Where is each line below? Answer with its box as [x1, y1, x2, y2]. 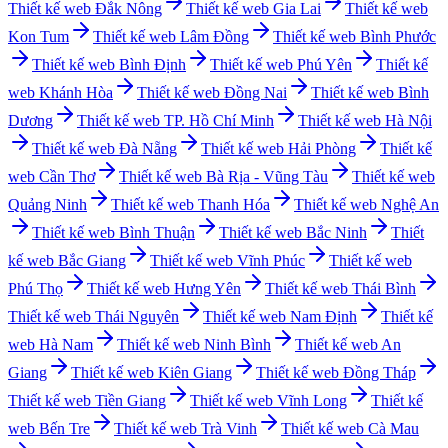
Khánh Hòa [39, 84, 113, 102]
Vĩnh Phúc [237, 252, 305, 270]
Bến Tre [39, 420, 90, 438]
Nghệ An [381, 196, 439, 214]
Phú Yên [297, 56, 352, 74]
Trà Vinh [201, 420, 257, 438]
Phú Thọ [8, 280, 63, 298]
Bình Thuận [119, 224, 195, 242]
